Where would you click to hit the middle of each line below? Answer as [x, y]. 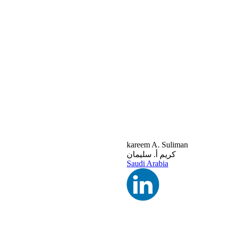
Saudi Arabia [147, 163]
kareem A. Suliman [157, 145]
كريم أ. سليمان [151, 154]
